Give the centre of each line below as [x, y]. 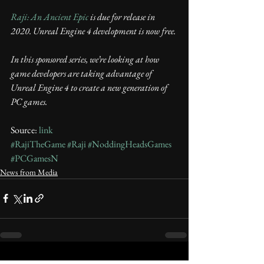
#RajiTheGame [38, 144]
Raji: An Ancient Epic [49, 16]
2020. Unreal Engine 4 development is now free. [93, 31]
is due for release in [123, 16]
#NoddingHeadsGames [130, 144]
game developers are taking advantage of [82, 73]
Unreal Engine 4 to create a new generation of [90, 87]
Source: [25, 130]
